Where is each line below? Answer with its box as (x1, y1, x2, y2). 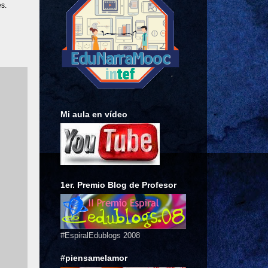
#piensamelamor (60, 252, 127, 263)
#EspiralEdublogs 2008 (60, 230, 140, 240)
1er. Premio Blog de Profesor (60, 179, 176, 190)
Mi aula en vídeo (60, 109, 127, 119)
